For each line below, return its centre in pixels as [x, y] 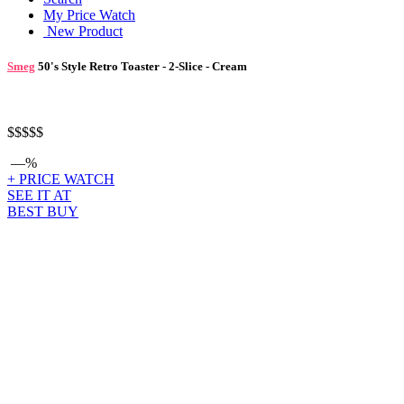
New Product [83, 31]
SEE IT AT [39, 196]
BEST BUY [43, 212]
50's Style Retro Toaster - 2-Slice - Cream [141, 67]
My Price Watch [89, 15]
